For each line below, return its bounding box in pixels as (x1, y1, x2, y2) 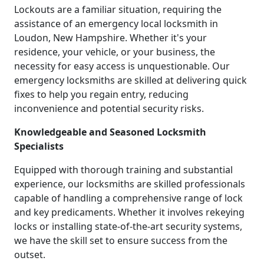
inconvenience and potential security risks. (14, 102, 204, 115)
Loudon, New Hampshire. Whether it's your (14, 31, 207, 45)
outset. (14, 248, 45, 262)
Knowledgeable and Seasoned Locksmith (14, 126, 206, 139)
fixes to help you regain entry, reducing (14, 88, 189, 101)
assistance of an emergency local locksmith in (14, 17, 218, 31)
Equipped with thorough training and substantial (14, 163, 233, 177)
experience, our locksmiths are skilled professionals (14, 177, 245, 191)
